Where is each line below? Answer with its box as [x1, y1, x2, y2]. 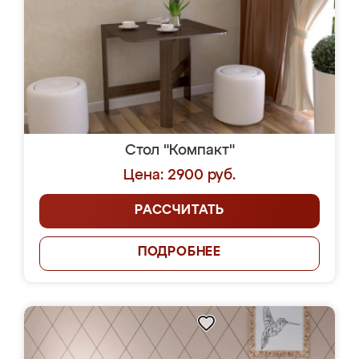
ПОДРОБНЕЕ [137, 246, 222, 259]
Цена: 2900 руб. [123, 168, 236, 183]
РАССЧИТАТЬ [135, 204, 224, 217]
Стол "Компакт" [124, 143, 235, 158]
